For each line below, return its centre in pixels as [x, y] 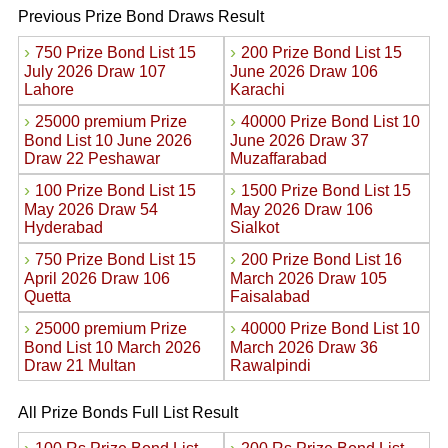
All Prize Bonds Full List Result [127, 412]
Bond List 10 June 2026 [107, 140]
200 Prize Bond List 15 [321, 52]
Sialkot [256, 227]
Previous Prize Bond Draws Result [140, 16]
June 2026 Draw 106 [303, 71]
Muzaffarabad [280, 158]
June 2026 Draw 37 [299, 140]
